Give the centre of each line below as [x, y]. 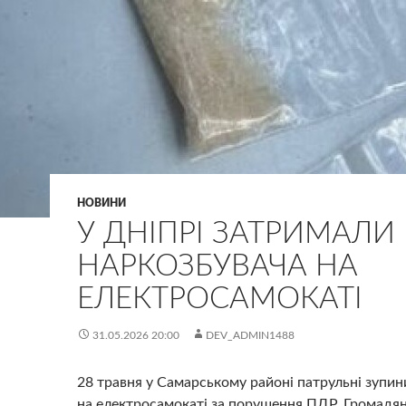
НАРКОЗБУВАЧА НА [217, 266]
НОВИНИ [101, 203]
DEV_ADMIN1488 [250, 335]
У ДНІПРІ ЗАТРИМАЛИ [236, 233]
